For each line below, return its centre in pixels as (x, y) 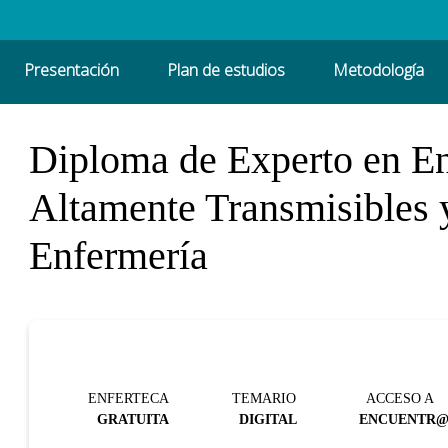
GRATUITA (132, 418)
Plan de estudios (226, 70)
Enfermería (118, 255)
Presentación (72, 70)
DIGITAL (268, 418)
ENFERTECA (129, 397)
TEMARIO (264, 397)
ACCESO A (400, 397)
